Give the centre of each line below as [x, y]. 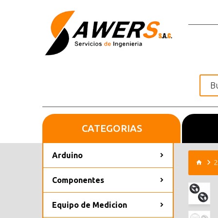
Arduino [67, 155]
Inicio [125, 128]
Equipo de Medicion [90, 205]
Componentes [78, 180]
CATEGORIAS [112, 128]
